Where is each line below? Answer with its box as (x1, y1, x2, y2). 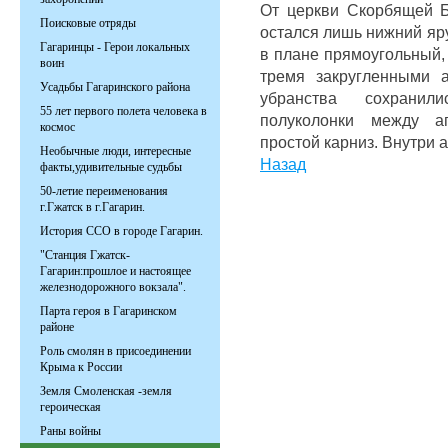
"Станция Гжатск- (40, 248, 130, 262)
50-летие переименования (40, 184, 168, 198)
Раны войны (40, 424, 101, 438)
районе (40, 320, 74, 334)
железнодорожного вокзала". (40, 280, 186, 294)
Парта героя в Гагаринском (40, 304, 177, 318)
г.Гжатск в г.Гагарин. (40, 200, 145, 214)
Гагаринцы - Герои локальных (40, 40, 190, 54)
